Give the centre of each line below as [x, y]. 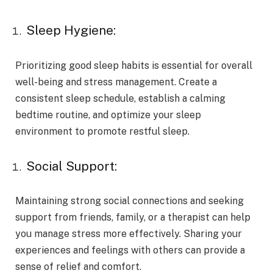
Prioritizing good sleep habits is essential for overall [134, 65]
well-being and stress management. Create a [116, 82]
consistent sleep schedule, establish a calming [120, 98]
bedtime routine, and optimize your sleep [108, 115]
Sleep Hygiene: [73, 31]
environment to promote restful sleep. [102, 131]
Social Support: [73, 166]
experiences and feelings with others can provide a [130, 250]
